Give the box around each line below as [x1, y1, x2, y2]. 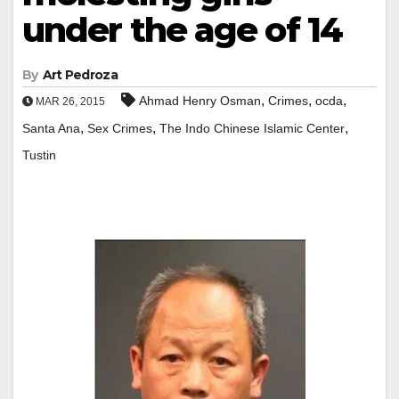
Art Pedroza [42, 66, 118, 83]
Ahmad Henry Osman [139, 93, 261, 108]
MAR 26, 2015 [33, 94, 105, 108]
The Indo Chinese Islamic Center [159, 120, 345, 135]
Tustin [22, 147, 56, 162]
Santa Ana [22, 120, 80, 135]
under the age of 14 [22, 8, 342, 51]
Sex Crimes [87, 120, 152, 135]
